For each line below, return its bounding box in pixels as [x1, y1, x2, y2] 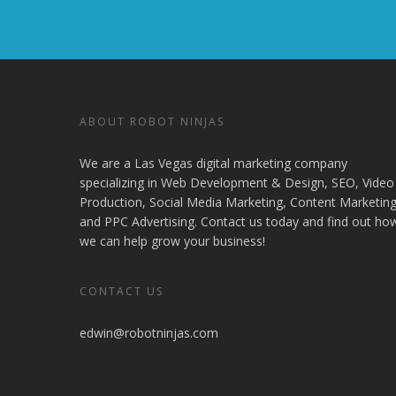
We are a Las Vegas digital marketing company [80, 155, 347, 172]
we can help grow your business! [80, 232, 265, 250]
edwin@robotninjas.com [80, 324, 218, 342]
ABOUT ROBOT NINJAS [80, 114, 225, 130]
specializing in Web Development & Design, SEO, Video [80, 174, 394, 192]
